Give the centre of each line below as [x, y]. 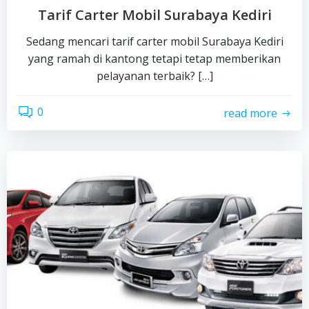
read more [250, 113]
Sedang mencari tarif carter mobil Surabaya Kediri [154, 41]
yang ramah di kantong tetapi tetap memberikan [154, 59]
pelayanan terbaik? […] [154, 76]
